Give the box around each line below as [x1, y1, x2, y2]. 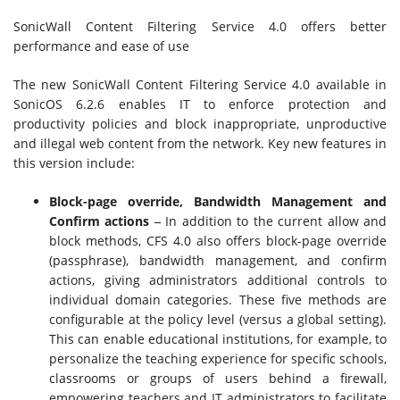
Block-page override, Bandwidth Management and [49, 193, 387, 211]
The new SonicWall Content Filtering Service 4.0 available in [13, 76, 387, 94]
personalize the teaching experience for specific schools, [49, 350, 387, 368]
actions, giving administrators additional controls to [49, 271, 387, 289]
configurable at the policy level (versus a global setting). [49, 311, 387, 329]
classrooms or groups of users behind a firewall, [49, 370, 387, 387]
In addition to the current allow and [160, 212, 387, 230]
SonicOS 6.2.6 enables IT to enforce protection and [13, 96, 387, 113]
